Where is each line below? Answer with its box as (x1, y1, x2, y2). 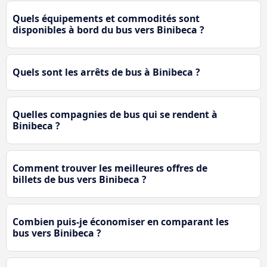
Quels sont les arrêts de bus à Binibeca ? (13, 66, 200, 79)
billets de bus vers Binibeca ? (13, 173, 147, 187)
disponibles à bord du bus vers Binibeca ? (13, 23, 204, 37)
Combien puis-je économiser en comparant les (13, 215, 229, 229)
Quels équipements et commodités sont (13, 12, 200, 26)
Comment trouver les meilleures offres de (13, 162, 207, 175)
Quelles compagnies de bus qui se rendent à (13, 108, 218, 122)
